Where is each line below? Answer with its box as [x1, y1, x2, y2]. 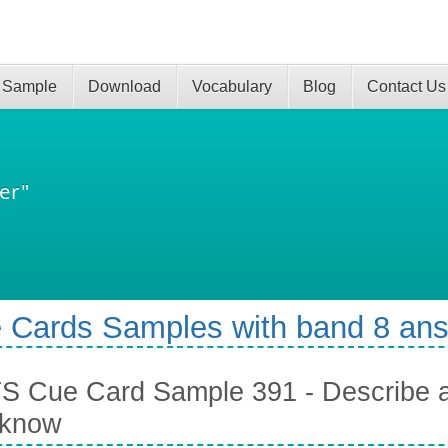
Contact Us [367, 78, 446, 95]
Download [88, 78, 161, 95]
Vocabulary [192, 78, 272, 95]
